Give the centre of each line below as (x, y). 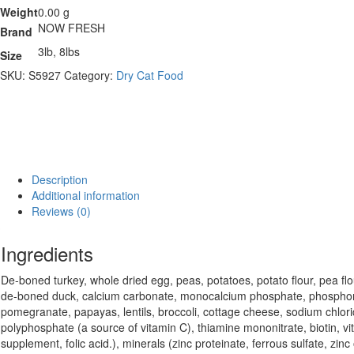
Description (60, 180)
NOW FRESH (72, 27)
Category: (90, 75)
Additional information (86, 196)
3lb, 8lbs (59, 51)
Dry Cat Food (150, 75)
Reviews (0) (61, 211)
